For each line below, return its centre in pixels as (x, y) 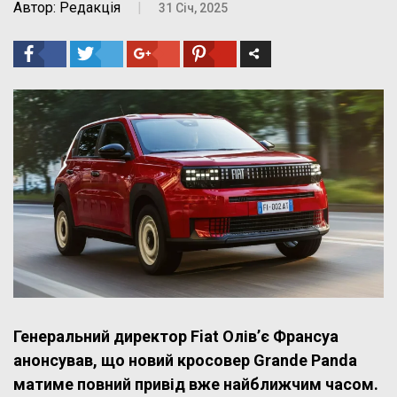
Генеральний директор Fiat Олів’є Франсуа (176, 336)
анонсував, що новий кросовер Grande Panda (185, 360)
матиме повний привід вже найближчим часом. (196, 384)
